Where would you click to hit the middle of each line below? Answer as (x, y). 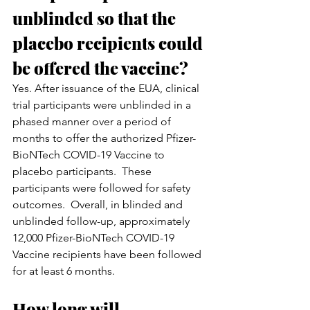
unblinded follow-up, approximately (102, 221)
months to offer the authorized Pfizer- (104, 138)
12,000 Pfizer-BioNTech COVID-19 (95, 237)
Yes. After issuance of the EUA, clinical (107, 88)
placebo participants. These (83, 171)
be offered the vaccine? (100, 67)
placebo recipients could (109, 43)
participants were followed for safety (103, 188)
